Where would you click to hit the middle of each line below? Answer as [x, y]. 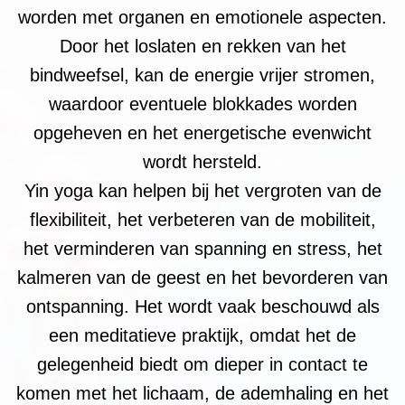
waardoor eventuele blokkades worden [202, 104]
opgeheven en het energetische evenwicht [202, 132]
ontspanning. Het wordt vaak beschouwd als [202, 306]
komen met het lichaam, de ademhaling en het [202, 393]
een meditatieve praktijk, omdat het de [202, 335]
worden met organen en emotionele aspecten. [202, 17]
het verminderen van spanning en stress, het [202, 248]
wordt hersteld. [202, 161]
